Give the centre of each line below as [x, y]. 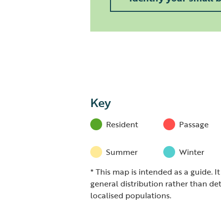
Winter [191, 152]
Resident [122, 124]
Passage [194, 124]
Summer [122, 152]
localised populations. [130, 195]
